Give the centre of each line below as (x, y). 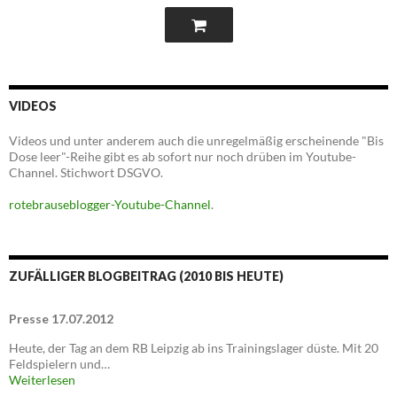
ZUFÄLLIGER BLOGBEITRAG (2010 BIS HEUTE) (146, 276)
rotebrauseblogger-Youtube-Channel (110, 205)
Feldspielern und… (59, 364)
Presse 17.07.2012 (61, 319)
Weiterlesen (42, 380)
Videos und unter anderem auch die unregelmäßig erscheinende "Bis (196, 141)
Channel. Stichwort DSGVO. (86, 173)
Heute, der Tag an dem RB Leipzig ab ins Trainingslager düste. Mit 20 (194, 348)
